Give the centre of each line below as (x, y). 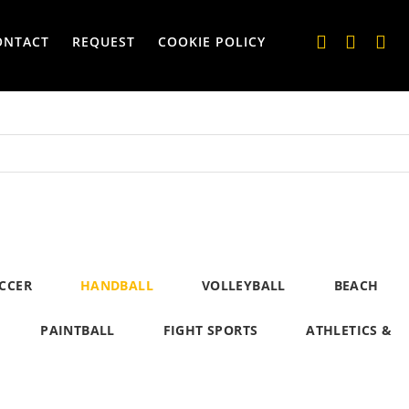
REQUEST (103, 42)
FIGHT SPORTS (210, 330)
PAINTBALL (78, 330)
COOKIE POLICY (211, 42)
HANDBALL (116, 285)
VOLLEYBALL (243, 285)
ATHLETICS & (349, 330)
